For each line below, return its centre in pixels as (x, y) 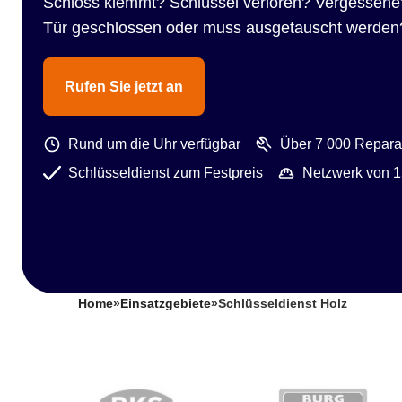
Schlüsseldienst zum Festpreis (166, 173)
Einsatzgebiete (166, 304)
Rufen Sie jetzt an (124, 87)
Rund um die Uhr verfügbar (154, 144)
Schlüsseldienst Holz (283, 304)
